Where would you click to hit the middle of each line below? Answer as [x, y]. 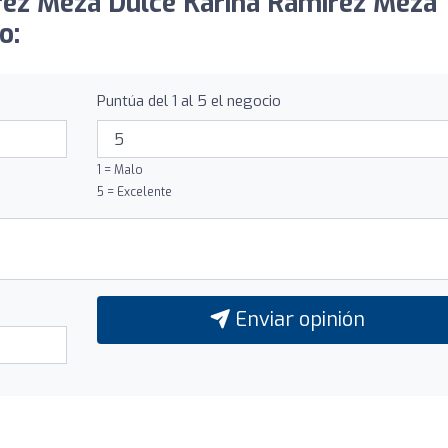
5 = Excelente [134, 192]
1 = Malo [119, 170]
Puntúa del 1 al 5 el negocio [188, 101]
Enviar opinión [297, 320]
